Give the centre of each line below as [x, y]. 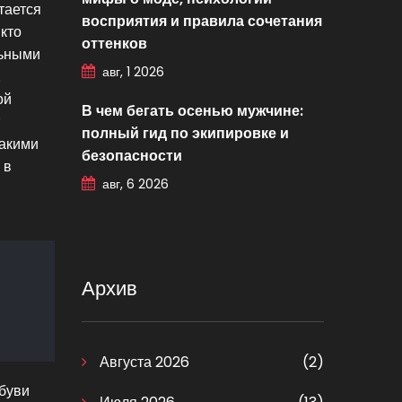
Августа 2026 [143, 363]
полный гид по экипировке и [185, 134]
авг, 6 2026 [135, 184]
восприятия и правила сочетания [202, 22]
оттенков [114, 44]
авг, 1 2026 [133, 72]
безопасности [132, 156]
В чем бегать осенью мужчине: [192, 111]
